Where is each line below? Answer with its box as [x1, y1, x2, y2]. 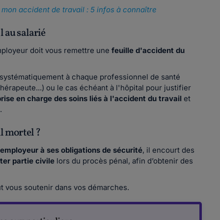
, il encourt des [142, 145, 195, 155]
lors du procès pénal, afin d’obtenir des [55, 156, 193, 165]
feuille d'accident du [111, 46, 185, 55]
